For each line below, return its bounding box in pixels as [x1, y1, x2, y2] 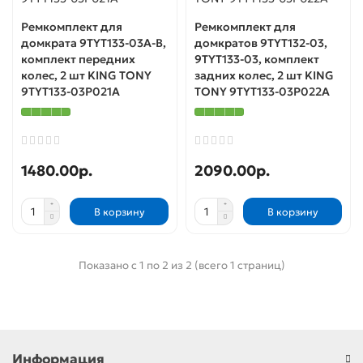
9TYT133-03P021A [21, 84, 120, 99]
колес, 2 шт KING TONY [21, 68, 152, 83]
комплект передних [21, 52, 135, 66]
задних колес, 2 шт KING [194, 68, 334, 83]
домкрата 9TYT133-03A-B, [21, 36, 166, 50]
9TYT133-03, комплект [194, 52, 319, 66]
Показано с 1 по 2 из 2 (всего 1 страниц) [78, 258, 285, 272]
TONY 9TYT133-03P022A [194, 84, 330, 99]
